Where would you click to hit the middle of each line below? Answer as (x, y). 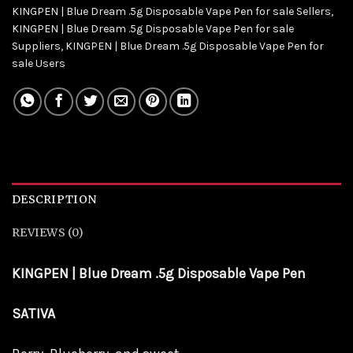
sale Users (39, 63)
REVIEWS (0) (48, 232)
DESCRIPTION (54, 199)
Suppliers (36, 46)
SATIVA (33, 314)
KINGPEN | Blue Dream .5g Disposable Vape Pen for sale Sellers (171, 11)
